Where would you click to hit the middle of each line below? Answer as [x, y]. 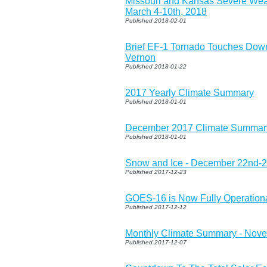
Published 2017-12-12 [156, 207]
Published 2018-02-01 [156, 20]
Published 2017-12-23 [156, 172]
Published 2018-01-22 [156, 66]
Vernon [140, 57]
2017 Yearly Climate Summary [190, 92]
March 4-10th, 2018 [166, 11]
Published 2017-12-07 [156, 242]
